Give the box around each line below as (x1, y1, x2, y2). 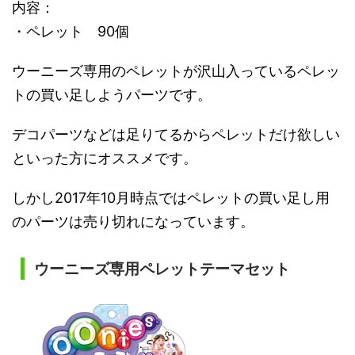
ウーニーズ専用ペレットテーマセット (33, 260, 290, 277)
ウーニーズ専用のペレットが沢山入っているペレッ (12, 62, 340, 79)
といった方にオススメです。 (12, 149, 197, 166)
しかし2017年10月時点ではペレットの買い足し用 (12, 189, 330, 206)
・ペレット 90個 (12, 22, 129, 40)
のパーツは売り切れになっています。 (12, 212, 254, 230)
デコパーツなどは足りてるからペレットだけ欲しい (12, 125, 340, 143)
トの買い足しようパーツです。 (12, 86, 212, 103)
